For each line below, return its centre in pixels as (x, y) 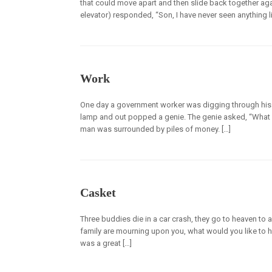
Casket (98, 192)
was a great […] (106, 243)
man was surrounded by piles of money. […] (155, 129)
